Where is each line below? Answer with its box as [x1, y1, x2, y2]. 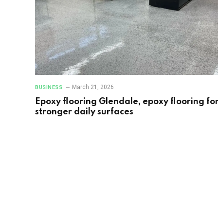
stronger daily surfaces [35, 107, 133, 116]
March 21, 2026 [72, 83, 114, 91]
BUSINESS [35, 84, 63, 91]
